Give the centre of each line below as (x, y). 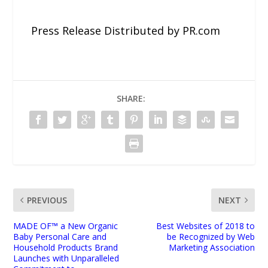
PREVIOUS (47, 200)
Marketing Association (211, 248)
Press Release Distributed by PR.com (126, 30)
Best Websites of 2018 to (205, 226)
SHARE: (131, 99)
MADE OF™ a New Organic (66, 226)
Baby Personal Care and (60, 237)
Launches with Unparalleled (66, 258)
